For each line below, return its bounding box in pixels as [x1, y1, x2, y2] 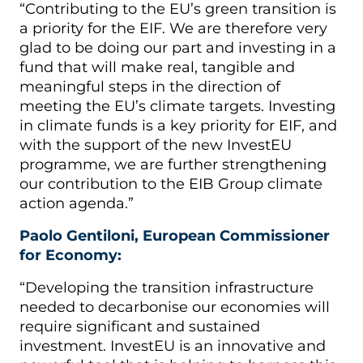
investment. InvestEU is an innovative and [19, 336, 326, 355]
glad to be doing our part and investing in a [19, 38, 336, 57]
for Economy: [19, 246, 122, 264]
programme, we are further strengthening [19, 155, 327, 173]
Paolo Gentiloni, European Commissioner [19, 226, 330, 245]
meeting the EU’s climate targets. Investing [19, 96, 335, 115]
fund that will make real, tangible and [19, 58, 295, 76]
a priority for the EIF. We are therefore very [19, 19, 327, 37]
